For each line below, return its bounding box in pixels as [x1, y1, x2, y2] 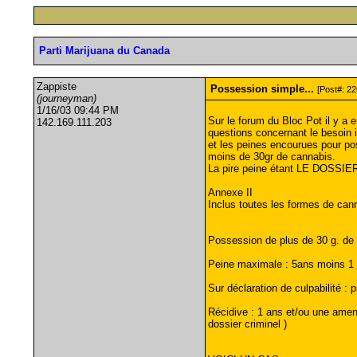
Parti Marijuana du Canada [38, 45, 170, 57]
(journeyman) [36, 92, 96, 104]
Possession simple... [210, 83, 314, 95]
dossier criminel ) [207, 318, 287, 330]
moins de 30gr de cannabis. [207, 151, 335, 163]
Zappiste [36, 80, 76, 92]
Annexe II [207, 186, 253, 198]
